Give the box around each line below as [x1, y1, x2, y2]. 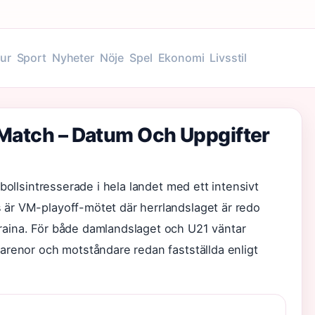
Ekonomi [157, 51, 205, 65]
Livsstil [210, 51, 247, 65]
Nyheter [51, 51, 94, 65]
